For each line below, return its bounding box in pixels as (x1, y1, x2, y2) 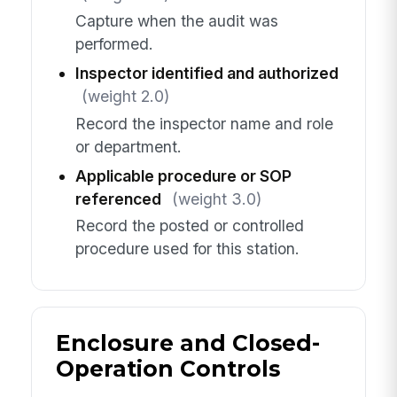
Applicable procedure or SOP (74, 166, 292, 185)
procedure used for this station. (74, 238, 300, 258)
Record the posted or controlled (74, 215, 304, 235)
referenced (74, 189, 161, 208)
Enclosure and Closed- (55, 330, 320, 357)
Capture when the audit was (74, 12, 278, 31)
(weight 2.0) (81, 87, 169, 106)
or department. (74, 136, 182, 156)
